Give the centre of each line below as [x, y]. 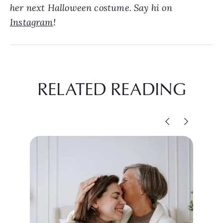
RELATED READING [111, 88]
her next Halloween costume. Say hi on [91, 7]
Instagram [32, 22]
